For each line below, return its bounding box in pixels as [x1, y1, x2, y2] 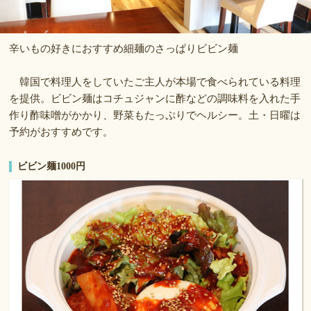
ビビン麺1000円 [17, 161, 86, 172]
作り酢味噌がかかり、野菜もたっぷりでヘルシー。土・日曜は [9, 110, 301, 121]
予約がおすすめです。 [9, 126, 114, 138]
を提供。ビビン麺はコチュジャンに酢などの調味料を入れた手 [9, 93, 301, 105]
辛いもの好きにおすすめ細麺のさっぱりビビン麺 [9, 43, 239, 55]
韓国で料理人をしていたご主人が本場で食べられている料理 [9, 76, 301, 88]
